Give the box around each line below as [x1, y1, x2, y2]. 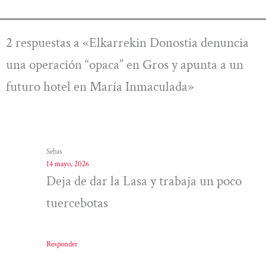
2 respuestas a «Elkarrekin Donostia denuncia [5, 33, 249, 52]
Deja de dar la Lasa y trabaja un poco [46, 172, 242, 190]
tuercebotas [46, 194, 109, 212]
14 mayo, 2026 [46, 159, 90, 169]
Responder [46, 239, 78, 249]
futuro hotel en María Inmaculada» [5, 77, 194, 96]
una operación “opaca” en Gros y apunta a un [5, 55, 243, 74]
